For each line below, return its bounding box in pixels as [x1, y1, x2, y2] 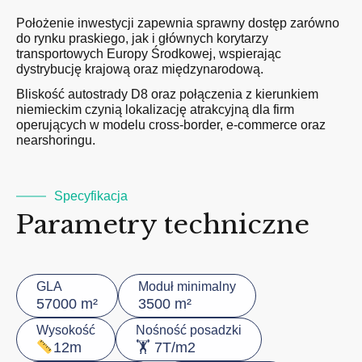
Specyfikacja [54, 189, 128, 203]
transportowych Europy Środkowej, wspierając [16, 47, 281, 61]
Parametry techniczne [16, 208, 309, 241]
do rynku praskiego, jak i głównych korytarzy [16, 32, 268, 45]
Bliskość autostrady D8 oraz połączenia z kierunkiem [16, 87, 318, 101]
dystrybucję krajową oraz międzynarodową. [16, 62, 263, 76]
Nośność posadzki [136, 323, 242, 337]
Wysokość [36, 323, 95, 337]
